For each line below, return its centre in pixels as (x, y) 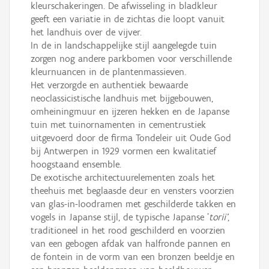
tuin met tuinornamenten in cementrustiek (118, 125)
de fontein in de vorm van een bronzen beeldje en (133, 257)
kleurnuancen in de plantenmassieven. (108, 72)
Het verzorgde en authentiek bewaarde (109, 85)
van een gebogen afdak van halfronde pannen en (131, 243)
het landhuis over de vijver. (86, 32)
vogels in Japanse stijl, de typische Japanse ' (120, 217)
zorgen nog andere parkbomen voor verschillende (131, 59)
